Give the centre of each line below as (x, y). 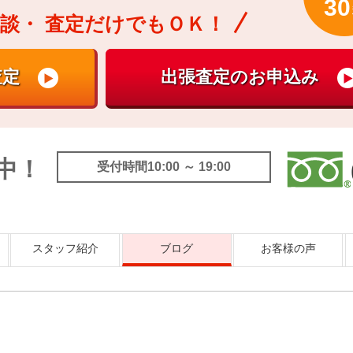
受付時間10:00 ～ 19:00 (164, 167)
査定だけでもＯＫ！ (132, 24)
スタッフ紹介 (65, 248)
